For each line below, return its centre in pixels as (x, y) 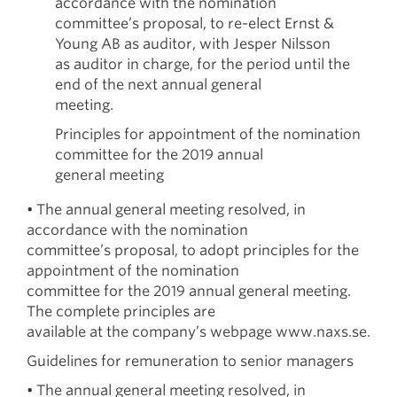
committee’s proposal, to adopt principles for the (193, 250)
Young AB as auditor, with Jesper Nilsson (193, 44)
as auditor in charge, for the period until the (202, 64)
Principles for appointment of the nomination (208, 134)
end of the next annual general (158, 85)
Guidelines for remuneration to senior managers (190, 361)
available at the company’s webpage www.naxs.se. (198, 332)
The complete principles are (121, 311)
